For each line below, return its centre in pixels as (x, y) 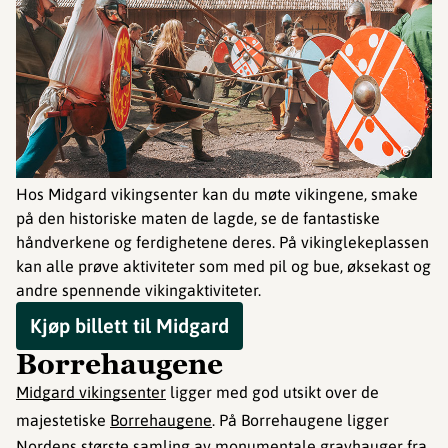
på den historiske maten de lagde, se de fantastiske (198, 217)
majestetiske (63, 419)
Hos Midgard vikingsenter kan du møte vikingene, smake (217, 193)
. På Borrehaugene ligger (300, 419)
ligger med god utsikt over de (272, 391)
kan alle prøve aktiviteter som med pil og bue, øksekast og (223, 265)
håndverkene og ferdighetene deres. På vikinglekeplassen (222, 241)
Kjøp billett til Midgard (129, 325)
